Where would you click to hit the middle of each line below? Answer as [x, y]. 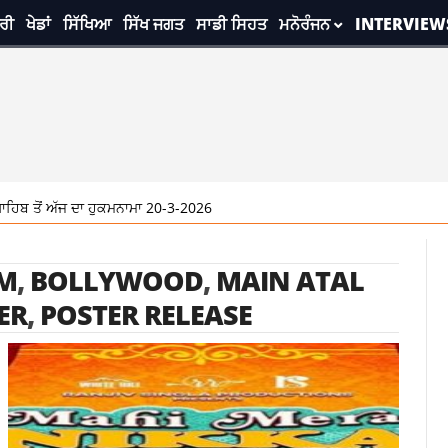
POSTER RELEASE [145, 314]
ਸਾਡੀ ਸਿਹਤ [231, 24]
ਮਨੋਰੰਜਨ [304, 24]
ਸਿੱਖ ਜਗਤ [153, 24]
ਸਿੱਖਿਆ [86, 24]
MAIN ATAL [289, 280]
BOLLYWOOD [116, 280]
